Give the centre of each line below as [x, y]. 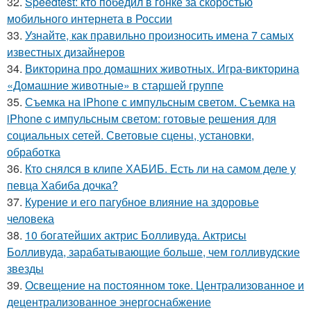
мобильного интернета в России [90, 18]
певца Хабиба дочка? [62, 185]
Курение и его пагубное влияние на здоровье [142, 201]
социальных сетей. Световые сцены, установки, [131, 135]
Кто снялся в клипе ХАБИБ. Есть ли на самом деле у [160, 168]
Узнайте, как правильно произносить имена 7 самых [159, 35]
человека [31, 218]
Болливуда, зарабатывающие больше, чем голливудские [153, 251]
